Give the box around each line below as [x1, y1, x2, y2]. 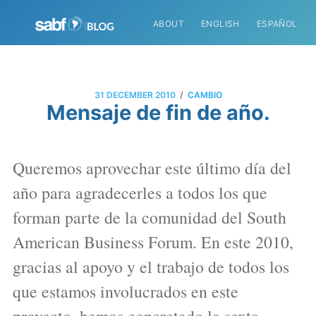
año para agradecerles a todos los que [12, 181, 267, 204]
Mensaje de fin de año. [46, 99, 270, 125]
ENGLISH [200, 18, 240, 29]
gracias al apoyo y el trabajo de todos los [12, 255, 289, 278]
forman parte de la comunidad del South [12, 205, 286, 229]
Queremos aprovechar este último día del [12, 156, 291, 179]
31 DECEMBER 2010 [94, 90, 176, 101]
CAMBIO [187, 90, 222, 101]
